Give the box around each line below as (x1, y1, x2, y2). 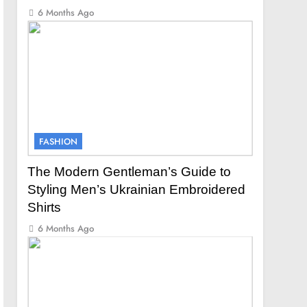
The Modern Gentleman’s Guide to (27, 164, 232, 179)
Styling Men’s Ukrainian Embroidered (27, 182, 246, 197)
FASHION (39, 134, 78, 148)
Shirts (27, 199, 62, 214)
